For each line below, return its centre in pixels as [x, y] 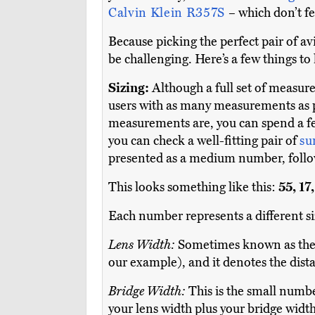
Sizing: [129, 88]
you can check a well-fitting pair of [204, 141]
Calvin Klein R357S [168, 13]
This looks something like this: [193, 187]
